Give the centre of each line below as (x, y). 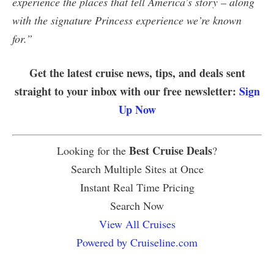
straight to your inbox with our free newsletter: (127, 91)
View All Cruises (137, 224)
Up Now (137, 109)
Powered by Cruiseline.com (137, 242)
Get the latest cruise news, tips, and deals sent (137, 72)
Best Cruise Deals (171, 150)
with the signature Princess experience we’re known (127, 20)
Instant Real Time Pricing (137, 187)
